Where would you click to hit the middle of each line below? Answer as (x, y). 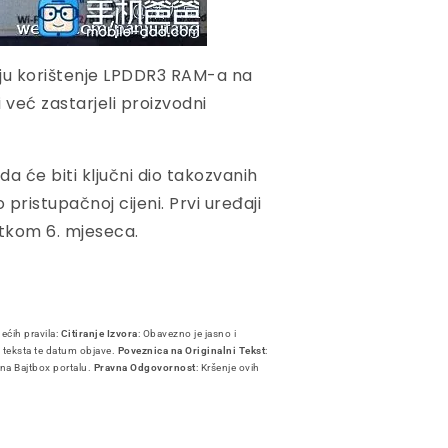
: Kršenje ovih (227, 368)
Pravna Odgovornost (144, 368)
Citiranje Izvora (99, 334)
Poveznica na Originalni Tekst (191, 351)
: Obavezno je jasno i (186, 334)
